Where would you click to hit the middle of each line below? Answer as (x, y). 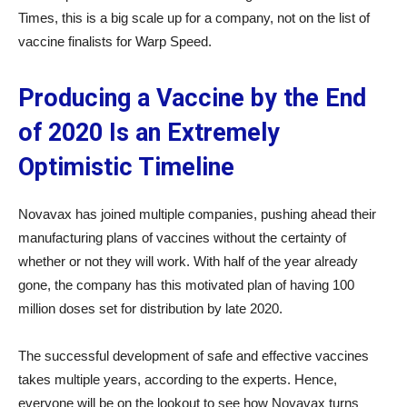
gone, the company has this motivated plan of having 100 (186, 285)
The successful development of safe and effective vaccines (194, 356)
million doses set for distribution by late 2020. (150, 308)
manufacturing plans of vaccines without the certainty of (182, 238)
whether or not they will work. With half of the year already (188, 261)
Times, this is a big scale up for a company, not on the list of (194, 18)
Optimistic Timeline (126, 167)
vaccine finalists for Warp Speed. (115, 41)
